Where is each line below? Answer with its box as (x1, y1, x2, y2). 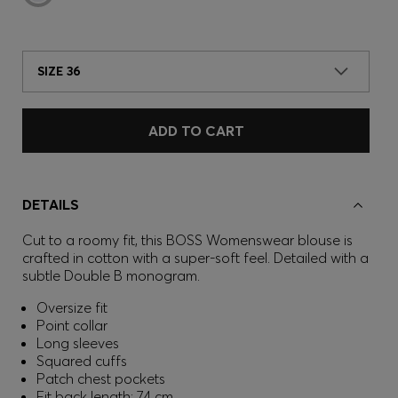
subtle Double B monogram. (22, 267, 200, 284)
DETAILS (22, 195, 79, 213)
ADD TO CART (147, 122, 244, 139)
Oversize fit (36, 298, 107, 316)
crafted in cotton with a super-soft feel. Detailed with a (22, 249, 369, 267)
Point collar (36, 316, 107, 334)
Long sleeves (36, 334, 119, 352)
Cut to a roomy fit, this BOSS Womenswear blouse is (22, 231, 353, 249)
